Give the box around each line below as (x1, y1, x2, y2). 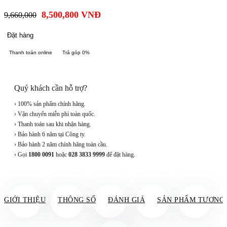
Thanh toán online (9, 50, 52, 56)
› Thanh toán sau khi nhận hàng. (14, 121, 91, 128)
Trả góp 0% (62, 50, 90, 56)
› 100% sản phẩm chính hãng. (14, 100, 86, 108)
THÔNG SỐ (58, 196, 96, 204)
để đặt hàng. (105, 151, 135, 159)
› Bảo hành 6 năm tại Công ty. (14, 131, 86, 138)
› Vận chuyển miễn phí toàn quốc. (14, 110, 95, 118)
